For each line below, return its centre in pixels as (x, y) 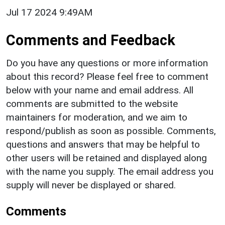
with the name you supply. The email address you (110, 171)
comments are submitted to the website (92, 103)
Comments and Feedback (91, 40)
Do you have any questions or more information (107, 63)
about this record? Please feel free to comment (107, 76)
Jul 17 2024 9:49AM (49, 12)
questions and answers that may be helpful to (103, 144)
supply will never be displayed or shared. (91, 185)
